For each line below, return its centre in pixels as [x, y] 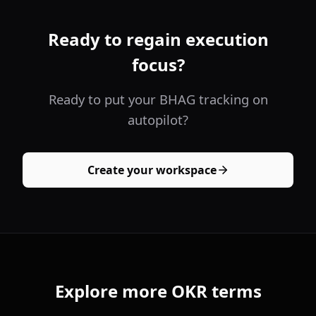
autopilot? [158, 120]
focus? [158, 65]
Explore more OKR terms [158, 291]
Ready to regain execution [158, 39]
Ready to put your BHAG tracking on [158, 99]
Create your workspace [152, 170]
